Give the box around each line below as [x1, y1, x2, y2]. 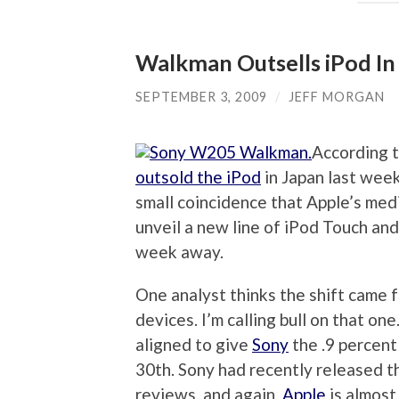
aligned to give [135, 334, 252, 355]
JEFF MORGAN [289, 88, 385, 104]
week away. [135, 241, 224, 263]
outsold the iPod [135, 167, 261, 188]
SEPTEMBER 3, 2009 [135, 88, 267, 104]
